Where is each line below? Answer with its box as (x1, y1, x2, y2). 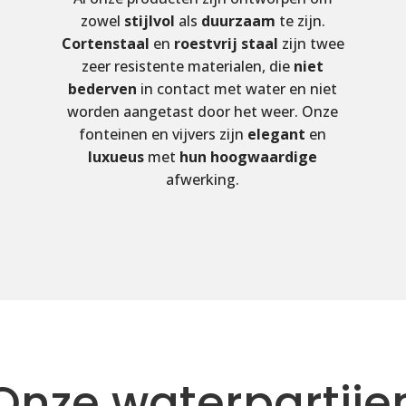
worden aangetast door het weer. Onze (67, 101, 339, 122)
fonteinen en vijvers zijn (79, 124, 248, 145)
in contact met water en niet (137, 79, 338, 100)
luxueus (88, 147, 145, 168)
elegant (247, 124, 306, 145)
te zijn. (275, 11, 325, 32)
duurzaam (200, 11, 275, 32)
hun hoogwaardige (179, 147, 318, 168)
